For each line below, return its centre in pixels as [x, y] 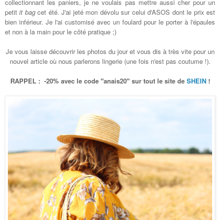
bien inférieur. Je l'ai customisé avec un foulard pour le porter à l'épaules [110, 22]
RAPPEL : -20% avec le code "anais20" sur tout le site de [98, 81]
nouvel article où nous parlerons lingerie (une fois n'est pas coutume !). [110, 61]
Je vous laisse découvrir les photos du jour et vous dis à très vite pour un [110, 51]
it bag [27, 12]
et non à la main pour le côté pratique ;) [61, 31]
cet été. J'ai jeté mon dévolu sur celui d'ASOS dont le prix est [125, 12]
